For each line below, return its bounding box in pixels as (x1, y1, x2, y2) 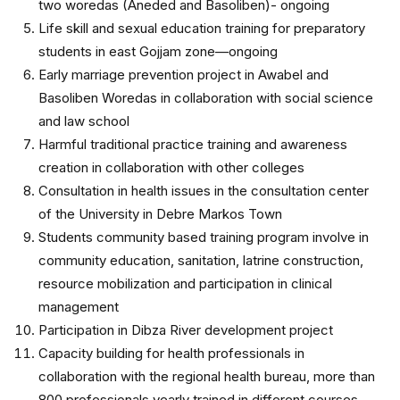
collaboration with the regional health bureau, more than (38, 368, 375, 385)
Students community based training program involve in (38, 229, 369, 246)
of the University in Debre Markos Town (38, 205, 282, 222)
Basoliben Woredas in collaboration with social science (38, 89, 373, 106)
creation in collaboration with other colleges (38, 159, 304, 176)
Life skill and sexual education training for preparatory (38, 20, 365, 37)
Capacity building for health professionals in (38, 345, 304, 362)
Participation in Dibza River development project (38, 321, 333, 338)
